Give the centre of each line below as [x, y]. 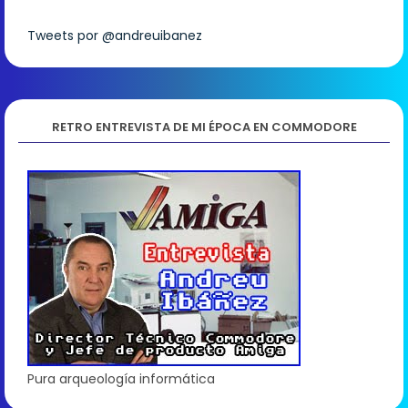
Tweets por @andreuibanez [115, 35]
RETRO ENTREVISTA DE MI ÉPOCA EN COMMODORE [204, 127]
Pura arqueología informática [121, 378]
